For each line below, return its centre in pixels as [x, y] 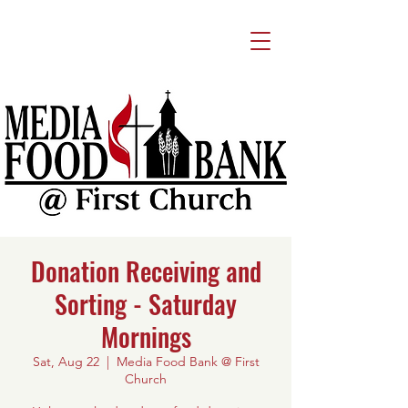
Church [146, 379]
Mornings [146, 337]
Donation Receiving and [146, 271]
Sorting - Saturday [146, 304]
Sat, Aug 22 [66, 362]
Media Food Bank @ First [188, 362]
